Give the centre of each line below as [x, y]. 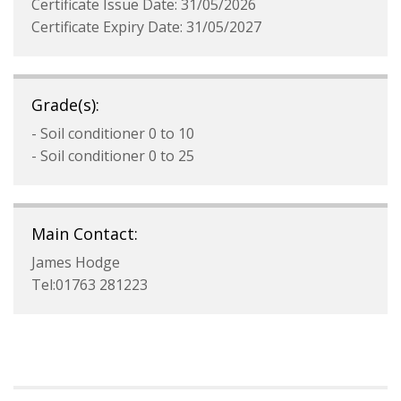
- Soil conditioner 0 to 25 [113, 156]
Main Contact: [85, 234]
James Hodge [76, 262]
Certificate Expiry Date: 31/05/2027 [146, 27]
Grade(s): [65, 105]
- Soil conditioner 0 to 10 [113, 133]
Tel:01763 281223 [90, 285]
